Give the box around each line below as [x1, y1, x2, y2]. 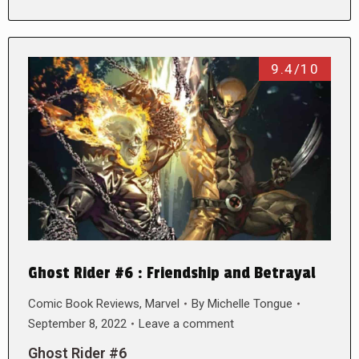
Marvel [145, 296, 179, 311]
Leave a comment [139, 316, 234, 331]
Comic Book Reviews [28, 296, 139, 311]
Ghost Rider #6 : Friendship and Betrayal [28, 263, 316, 283]
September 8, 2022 [28, 316, 127, 331]
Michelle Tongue [208, 296, 292, 311]
